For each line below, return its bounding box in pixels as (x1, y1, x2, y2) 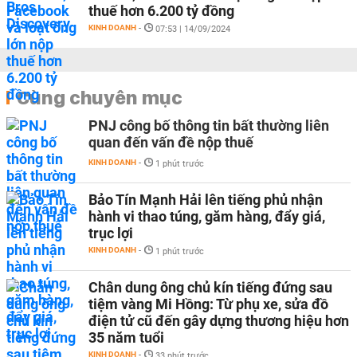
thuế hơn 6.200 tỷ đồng (88, 2, 234, 19)
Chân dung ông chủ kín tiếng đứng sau (88, 279, 332, 296)
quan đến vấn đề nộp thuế (88, 134, 253, 151)
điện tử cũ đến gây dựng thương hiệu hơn (88, 312, 349, 329)
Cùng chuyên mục (17, 85, 182, 109)
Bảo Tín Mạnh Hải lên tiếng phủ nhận (88, 191, 323, 208)
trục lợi (88, 225, 133, 241)
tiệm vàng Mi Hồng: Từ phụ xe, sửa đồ (88, 296, 328, 312)
